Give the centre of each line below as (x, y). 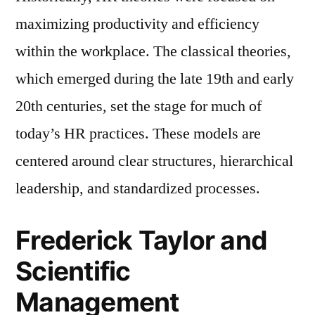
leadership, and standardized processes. (138, 188)
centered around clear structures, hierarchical (154, 161)
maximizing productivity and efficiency (137, 24)
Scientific (73, 271)
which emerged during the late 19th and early (155, 78)
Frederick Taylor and (142, 240)
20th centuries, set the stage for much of (139, 106)
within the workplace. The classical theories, (153, 51)
